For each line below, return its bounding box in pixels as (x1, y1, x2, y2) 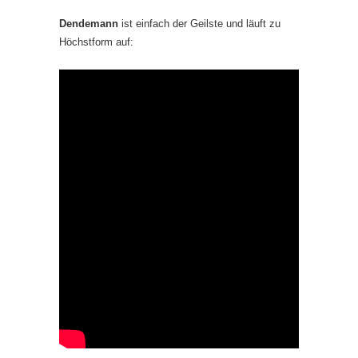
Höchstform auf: (59, 35, 133, 48)
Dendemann (59, 17, 118, 30)
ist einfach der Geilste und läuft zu (118, 17, 280, 30)
